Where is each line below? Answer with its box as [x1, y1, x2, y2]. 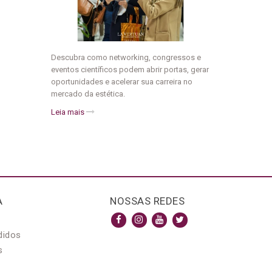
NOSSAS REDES [110, 195, 185, 207]
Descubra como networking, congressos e [50, 53, 201, 62]
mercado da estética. [50, 89, 125, 98]
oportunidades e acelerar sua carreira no [50, 77, 192, 86]
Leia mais [50, 107, 86, 117]
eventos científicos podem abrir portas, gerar [50, 65, 209, 74]
